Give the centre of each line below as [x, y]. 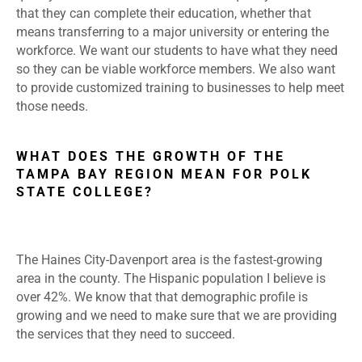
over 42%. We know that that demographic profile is [162, 297]
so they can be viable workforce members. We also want [176, 69]
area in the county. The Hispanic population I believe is [171, 279]
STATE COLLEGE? [88, 192]
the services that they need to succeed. [127, 335]
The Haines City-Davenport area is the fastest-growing [169, 260]
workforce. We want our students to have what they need [177, 51]
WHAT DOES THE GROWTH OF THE [151, 157]
